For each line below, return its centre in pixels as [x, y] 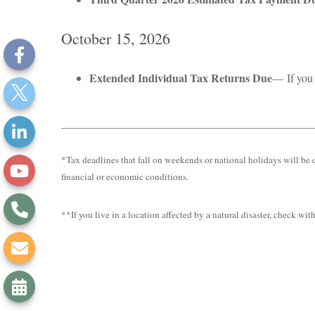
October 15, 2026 [116, 38]
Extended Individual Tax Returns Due [181, 78]
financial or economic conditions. [125, 176]
